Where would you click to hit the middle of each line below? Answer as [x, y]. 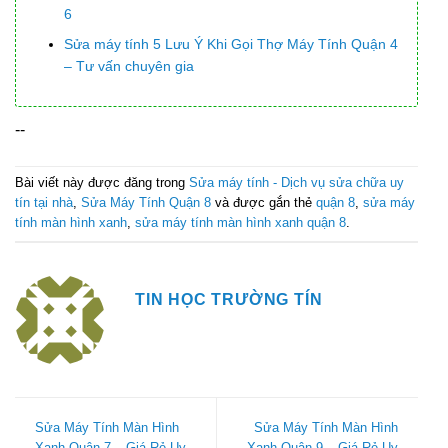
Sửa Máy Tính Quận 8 [146, 202]
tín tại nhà [44, 202]
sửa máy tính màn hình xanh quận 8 [240, 222]
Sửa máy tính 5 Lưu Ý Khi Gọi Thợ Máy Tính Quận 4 [231, 44]
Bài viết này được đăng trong [102, 182]
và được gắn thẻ [263, 202]
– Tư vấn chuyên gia [129, 66]
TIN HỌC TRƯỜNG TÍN [229, 299]
